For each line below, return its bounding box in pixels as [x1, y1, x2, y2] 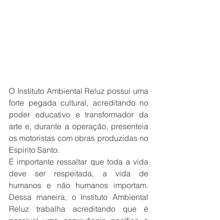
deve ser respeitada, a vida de [9, 168, 148, 178]
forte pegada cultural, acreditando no [9, 97, 148, 108]
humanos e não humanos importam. [9, 180, 148, 190]
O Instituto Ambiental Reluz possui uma [9, 85, 148, 96]
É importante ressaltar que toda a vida [9, 156, 148, 166]
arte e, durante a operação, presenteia [9, 121, 148, 131]
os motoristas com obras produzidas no [9, 133, 148, 143]
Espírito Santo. [9, 144, 61, 155]
